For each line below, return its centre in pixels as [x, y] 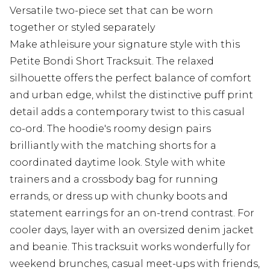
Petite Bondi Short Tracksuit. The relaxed [112, 61]
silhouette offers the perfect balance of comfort [130, 78]
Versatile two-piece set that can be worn [111, 10]
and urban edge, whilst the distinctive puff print [131, 95]
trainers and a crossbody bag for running [114, 179]
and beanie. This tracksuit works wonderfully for [130, 246]
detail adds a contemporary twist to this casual [127, 111]
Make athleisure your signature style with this [125, 44]
